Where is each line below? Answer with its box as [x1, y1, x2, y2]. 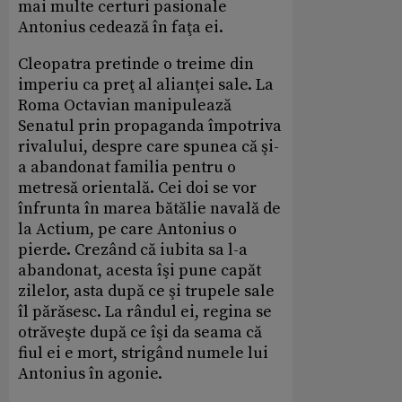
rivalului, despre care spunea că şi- [18, 136, 279, 158]
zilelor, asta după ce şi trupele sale [18, 281, 275, 302]
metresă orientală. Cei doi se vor [18, 178, 257, 199]
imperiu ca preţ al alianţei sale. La [18, 74, 274, 96]
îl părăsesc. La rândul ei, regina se [18, 301, 272, 323]
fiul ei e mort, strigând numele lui [18, 343, 268, 364]
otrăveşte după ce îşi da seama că [18, 322, 262, 344]
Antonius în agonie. [18, 363, 162, 385]
